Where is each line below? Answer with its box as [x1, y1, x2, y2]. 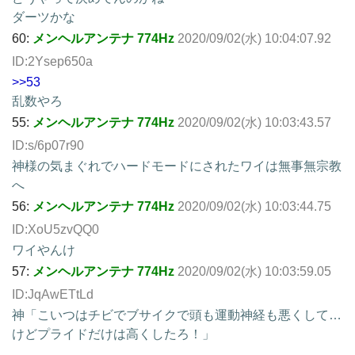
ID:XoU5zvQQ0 [12, 222, 99, 236]
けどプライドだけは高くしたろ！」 [12, 326, 215, 341]
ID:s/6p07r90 [12, 138, 84, 152]
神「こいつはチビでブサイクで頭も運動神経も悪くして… [12, 307, 342, 322]
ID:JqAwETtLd [12, 287, 94, 301]
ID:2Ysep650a [12, 54, 93, 68]
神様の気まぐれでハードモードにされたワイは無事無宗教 [12, 158, 342, 173]
